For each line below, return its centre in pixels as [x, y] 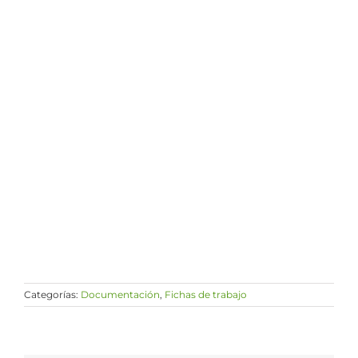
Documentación [120, 294]
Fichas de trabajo [206, 294]
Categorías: [52, 294]
